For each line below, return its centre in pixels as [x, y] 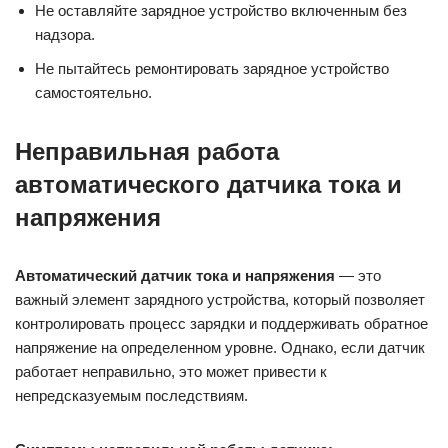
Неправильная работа [147, 151]
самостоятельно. [93, 92]
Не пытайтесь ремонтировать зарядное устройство [212, 68]
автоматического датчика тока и [208, 184]
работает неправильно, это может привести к [171, 371]
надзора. [65, 34]
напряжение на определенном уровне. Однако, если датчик [220, 347]
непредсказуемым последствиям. [131, 395]
